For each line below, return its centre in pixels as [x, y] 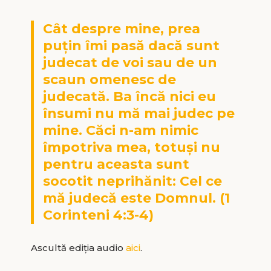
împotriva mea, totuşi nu [131, 147]
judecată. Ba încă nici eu [129, 96]
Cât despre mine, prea [121, 28]
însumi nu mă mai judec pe [139, 113]
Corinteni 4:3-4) [98, 215]
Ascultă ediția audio [78, 247]
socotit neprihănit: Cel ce [132, 181]
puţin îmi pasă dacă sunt [131, 45]
